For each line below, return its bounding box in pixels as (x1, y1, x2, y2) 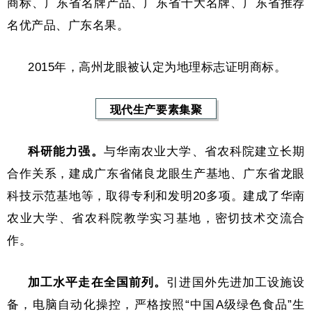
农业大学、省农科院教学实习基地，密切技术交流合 (7, 211, 305, 225)
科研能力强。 (28, 144, 104, 158)
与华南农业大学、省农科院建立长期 (103, 144, 305, 158)
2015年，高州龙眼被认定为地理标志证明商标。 (28, 60, 287, 74)
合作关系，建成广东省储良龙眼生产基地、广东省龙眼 (7, 166, 305, 180)
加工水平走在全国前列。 (28, 275, 167, 289)
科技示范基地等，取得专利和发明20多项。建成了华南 (7, 189, 305, 203)
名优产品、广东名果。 (7, 18, 130, 32)
